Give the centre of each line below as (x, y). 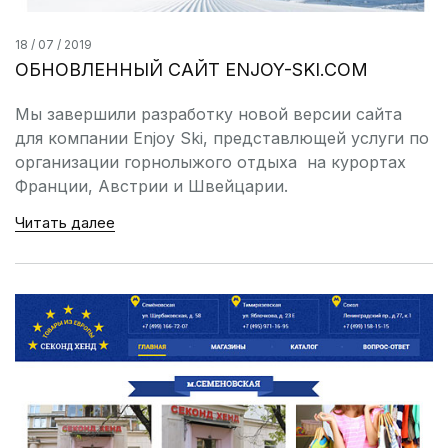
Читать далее (65, 223)
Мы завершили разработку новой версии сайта (208, 114)
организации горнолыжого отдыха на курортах (210, 162)
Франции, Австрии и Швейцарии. (151, 186)
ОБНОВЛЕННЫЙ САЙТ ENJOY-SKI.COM (191, 70)
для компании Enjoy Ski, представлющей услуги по (222, 138)
